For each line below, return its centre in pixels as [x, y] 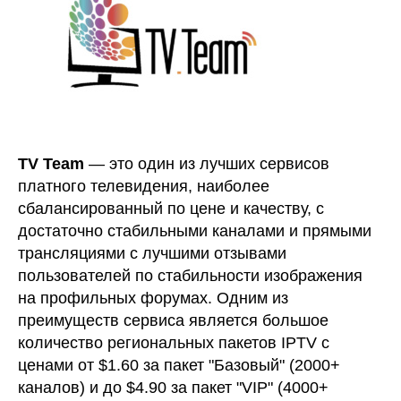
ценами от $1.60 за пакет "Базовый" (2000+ [179, 365]
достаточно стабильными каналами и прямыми [195, 230]
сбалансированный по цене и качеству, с [171, 208]
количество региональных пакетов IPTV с [174, 342]
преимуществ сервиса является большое [173, 320]
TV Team [51, 163]
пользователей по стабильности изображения [190, 275]
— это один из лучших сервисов [207, 163]
